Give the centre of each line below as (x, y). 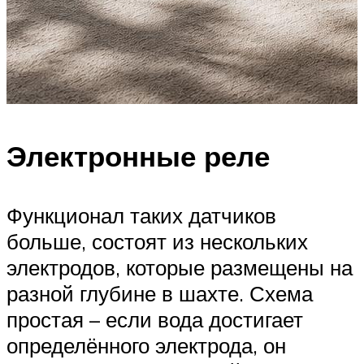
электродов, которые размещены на (180, 267)
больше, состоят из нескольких (157, 241)
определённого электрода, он (146, 345)
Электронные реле (138, 156)
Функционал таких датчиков (141, 215)
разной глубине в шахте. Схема (160, 293)
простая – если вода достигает (155, 319)
